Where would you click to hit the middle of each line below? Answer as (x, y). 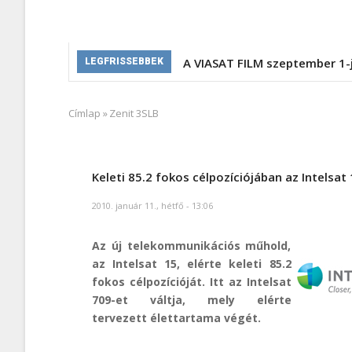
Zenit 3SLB (134, 113)
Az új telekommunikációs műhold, (192, 245)
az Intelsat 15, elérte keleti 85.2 (192, 263)
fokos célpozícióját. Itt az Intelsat (192, 281)
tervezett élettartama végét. (176, 317)
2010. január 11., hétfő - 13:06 (152, 205)
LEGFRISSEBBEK (124, 61)
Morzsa (98, 124)
